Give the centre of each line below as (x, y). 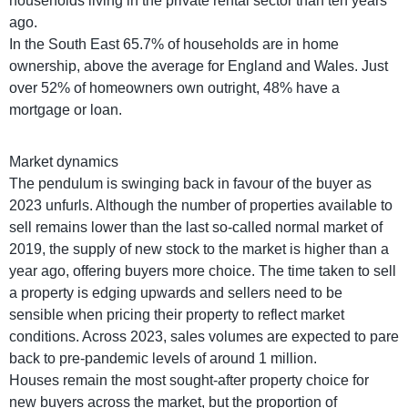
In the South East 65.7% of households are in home (174, 44)
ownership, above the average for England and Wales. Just (199, 66)
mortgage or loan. (66, 110)
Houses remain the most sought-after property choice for (189, 380)
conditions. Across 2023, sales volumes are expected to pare (204, 337)
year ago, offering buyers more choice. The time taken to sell (203, 271)
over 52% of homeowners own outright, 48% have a (174, 88)
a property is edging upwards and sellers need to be (176, 293)
